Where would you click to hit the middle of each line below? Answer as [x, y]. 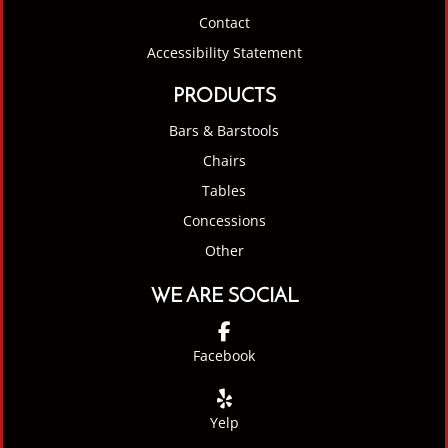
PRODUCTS [224, 96]
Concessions [224, 220]
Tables [224, 190]
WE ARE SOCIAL [224, 296]
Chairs [224, 160]
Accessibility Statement [224, 52]
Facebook [224, 355]
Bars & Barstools [224, 130]
